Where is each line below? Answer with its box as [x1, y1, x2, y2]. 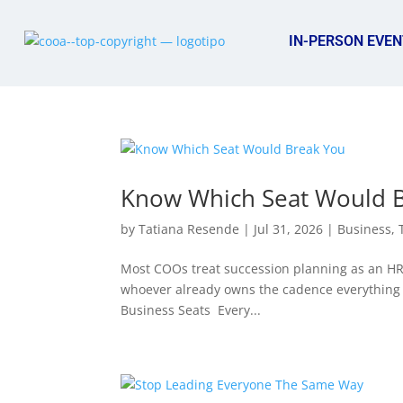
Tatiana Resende [139, 220, 240, 237]
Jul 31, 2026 [254, 220, 324, 237]
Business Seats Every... [121, 301, 262, 318]
